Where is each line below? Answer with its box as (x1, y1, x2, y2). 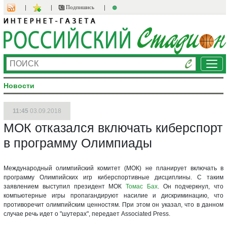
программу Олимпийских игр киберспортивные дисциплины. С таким (4, 173, 223, 181)
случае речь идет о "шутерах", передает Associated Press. (4, 210, 170, 217)
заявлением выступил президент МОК (4, 182, 126, 190)
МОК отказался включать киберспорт (4, 120, 222, 135)
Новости (4, 81, 34, 90)
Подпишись (64, 4, 94, 10)
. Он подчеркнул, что (157, 182, 223, 190)
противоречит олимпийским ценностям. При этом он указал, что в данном (4, 201, 223, 208)
